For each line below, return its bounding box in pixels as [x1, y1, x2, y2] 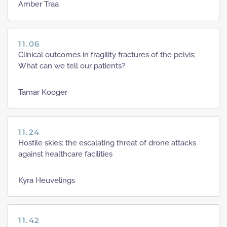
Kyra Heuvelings [18, 175, 75, 185]
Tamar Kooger [18, 87, 67, 97]
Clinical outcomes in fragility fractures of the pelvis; [18, 50, 196, 59]
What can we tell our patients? [18, 61, 125, 70]
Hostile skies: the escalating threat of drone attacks [18, 138, 196, 147]
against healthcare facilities [18, 149, 112, 159]
